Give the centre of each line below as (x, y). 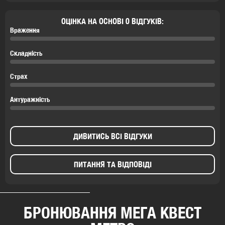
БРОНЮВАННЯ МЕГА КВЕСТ (113, 212)
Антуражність (30, 99)
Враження (25, 30)
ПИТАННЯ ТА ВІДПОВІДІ (113, 164)
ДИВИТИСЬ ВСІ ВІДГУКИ (113, 136)
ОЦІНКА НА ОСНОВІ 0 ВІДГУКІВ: (113, 21)
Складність (26, 53)
